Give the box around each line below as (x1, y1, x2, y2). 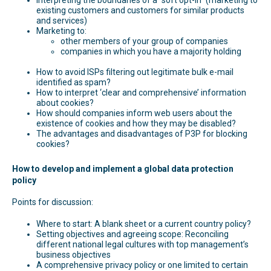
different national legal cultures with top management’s (36, 239, 249, 249)
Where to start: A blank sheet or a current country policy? (36, 218, 251, 229)
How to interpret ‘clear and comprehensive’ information (36, 88, 246, 98)
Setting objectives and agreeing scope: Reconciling (36, 229, 229, 239)
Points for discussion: (12, 197, 93, 207)
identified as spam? (36, 77, 111, 88)
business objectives (36, 249, 111, 260)
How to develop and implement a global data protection (12, 163, 233, 174)
